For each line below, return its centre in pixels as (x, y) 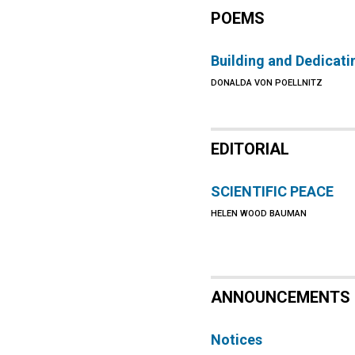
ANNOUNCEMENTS (281, 297)
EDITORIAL (250, 149)
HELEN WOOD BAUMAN (259, 214)
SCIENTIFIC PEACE (273, 191)
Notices (237, 340)
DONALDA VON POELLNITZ (267, 83)
